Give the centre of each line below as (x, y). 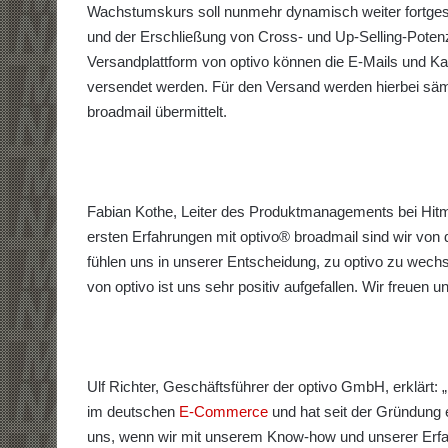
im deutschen (133, 411)
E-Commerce (223, 411)
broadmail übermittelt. (157, 111)
